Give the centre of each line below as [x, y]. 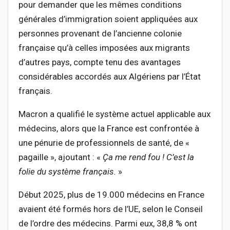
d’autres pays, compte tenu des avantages [100, 62]
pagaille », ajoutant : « [61, 157]
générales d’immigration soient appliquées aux [108, 19]
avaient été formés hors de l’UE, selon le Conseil [111, 209]
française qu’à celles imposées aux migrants [104, 48]
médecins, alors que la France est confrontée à [109, 129]
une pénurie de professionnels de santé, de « [104, 143]
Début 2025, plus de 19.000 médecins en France [111, 195]
